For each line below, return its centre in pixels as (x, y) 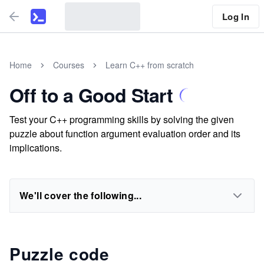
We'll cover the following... (81, 195)
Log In (235, 16)
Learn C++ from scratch (150, 65)
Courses (69, 65)
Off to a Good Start (91, 95)
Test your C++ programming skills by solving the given (122, 119)
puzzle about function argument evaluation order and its (125, 133)
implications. (36, 148)
